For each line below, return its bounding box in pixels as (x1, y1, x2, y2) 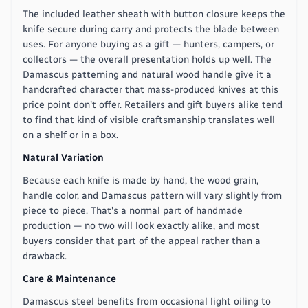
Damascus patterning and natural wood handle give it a (23, 68, 272, 80)
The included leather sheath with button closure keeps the (23, 8, 285, 20)
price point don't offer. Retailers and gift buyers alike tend (23, 98, 283, 111)
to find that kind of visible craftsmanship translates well (23, 113, 275, 126)
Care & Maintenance (23, 272, 116, 285)
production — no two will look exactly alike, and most (23, 219, 260, 232)
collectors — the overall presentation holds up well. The (23, 53, 272, 65)
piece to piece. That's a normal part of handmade (23, 204, 243, 217)
